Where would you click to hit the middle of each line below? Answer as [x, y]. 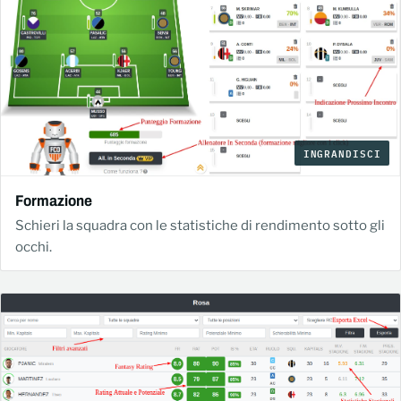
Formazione [54, 200]
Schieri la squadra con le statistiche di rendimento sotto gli [200, 225]
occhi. [34, 247]
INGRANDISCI [342, 153]
